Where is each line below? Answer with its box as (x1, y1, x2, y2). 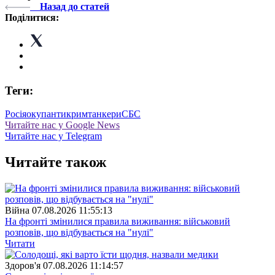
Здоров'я (5, 260, 41, 271)
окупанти (26, 109, 66, 120)
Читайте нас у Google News (5, 120, 120, 131)
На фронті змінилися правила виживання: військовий (5, 216, 230, 227)
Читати (5, 238, 35, 249)
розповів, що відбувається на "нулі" (5, 227, 153, 238)
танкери (88, 109, 122, 120)
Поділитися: (5, 12, 59, 23)
